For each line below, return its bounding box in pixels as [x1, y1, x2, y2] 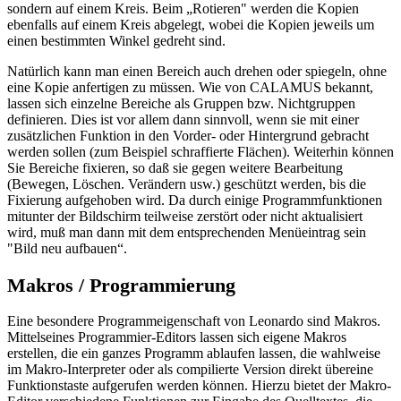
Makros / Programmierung [7, 273, 235, 296]
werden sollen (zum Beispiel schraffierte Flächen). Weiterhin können [7, 144, 394, 160]
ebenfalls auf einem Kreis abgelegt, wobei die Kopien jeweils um [7, 17, 374, 33]
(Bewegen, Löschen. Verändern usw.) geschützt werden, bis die [7, 176, 366, 192]
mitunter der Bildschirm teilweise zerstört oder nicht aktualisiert [7, 209, 363, 225]
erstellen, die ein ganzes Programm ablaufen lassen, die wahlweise [7, 346, 380, 362]
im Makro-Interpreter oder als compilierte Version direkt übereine [7, 362, 373, 378]
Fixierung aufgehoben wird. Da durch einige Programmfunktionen [7, 192, 382, 209]
